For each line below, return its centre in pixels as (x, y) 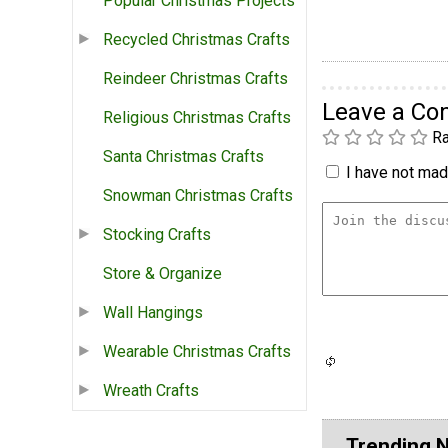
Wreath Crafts (151, 391)
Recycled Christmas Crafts (196, 40)
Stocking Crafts (157, 235)
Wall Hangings (153, 313)
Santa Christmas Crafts (183, 157)
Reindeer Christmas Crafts (195, 79)
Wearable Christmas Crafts (197, 352)
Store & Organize (162, 274)
